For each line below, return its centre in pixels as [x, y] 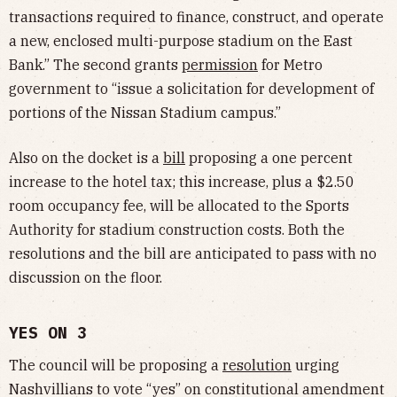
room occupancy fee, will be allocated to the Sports [179, 205]
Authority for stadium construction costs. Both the [177, 229]
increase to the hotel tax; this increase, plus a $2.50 [182, 181]
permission [220, 64]
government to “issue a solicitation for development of [191, 88]
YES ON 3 [48, 332]
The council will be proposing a [116, 365]
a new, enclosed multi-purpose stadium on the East [181, 40]
